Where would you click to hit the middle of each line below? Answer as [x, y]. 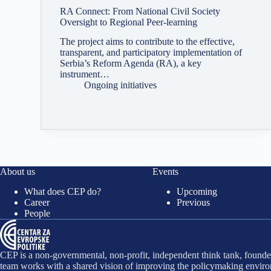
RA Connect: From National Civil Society [140, 11]
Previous [193, 202]
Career [37, 202]
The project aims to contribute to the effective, [148, 42]
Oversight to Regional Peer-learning [129, 22]
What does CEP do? [63, 191]
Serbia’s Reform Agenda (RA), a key [131, 64]
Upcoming [197, 191]
